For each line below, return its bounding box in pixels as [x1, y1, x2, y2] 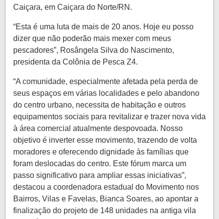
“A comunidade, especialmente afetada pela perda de [13, 77, 198, 86]
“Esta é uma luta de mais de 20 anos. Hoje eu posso [13, 22, 194, 31]
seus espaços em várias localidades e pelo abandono [13, 88, 199, 97]
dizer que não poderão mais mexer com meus [13, 34, 171, 43]
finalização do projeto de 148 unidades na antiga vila [13, 206, 196, 215]
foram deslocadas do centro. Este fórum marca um [13, 159, 186, 168]
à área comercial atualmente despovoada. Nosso [13, 124, 183, 132]
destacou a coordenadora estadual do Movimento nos [13, 182, 199, 191]
